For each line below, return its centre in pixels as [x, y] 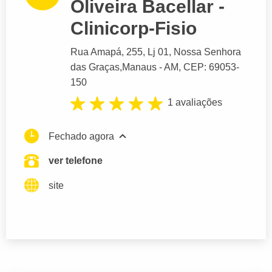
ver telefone [76, 160]
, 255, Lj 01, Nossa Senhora [181, 52]
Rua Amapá [96, 52]
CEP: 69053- [211, 67]
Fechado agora [81, 136]
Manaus [139, 67]
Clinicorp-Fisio [134, 29]
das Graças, [96, 67]
